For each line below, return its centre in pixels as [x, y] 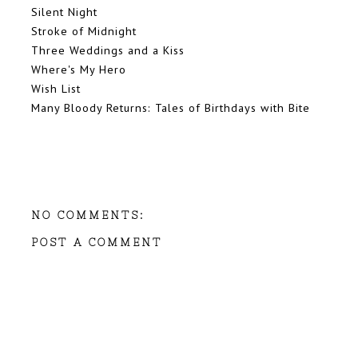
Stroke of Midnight [84, 30]
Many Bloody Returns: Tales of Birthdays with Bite [171, 107]
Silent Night [64, 11]
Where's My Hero [79, 69]
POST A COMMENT [97, 243]
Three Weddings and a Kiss [108, 50]
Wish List [56, 88]
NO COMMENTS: [88, 215]
